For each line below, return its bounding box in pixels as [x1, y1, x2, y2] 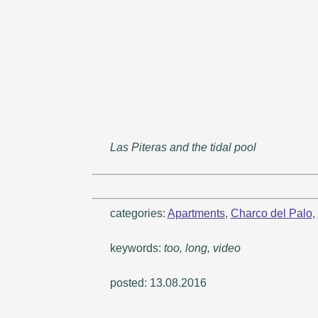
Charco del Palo [230, 207, 312, 219]
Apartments [167, 207, 225, 219]
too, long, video [163, 241, 241, 254]
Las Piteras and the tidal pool [109, 141, 256, 153]
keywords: [109, 241, 164, 254]
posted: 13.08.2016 [109, 276, 207, 289]
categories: [109, 207, 168, 219]
